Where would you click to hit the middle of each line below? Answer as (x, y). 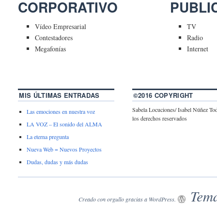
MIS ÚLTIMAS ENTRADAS (59, 95)
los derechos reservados (159, 118)
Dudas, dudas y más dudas (58, 162)
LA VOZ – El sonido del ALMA (65, 124)
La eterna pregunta (48, 137)
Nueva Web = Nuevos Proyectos (64, 149)
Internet (198, 49)
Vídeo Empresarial (61, 27)
